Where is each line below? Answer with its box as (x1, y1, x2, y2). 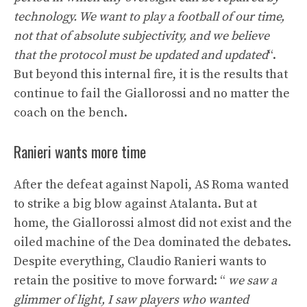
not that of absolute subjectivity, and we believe (14, 28, 269, 44)
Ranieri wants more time (14, 140, 146, 162)
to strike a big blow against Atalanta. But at (14, 196, 257, 212)
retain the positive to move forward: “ (14, 273, 228, 288)
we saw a (228, 273, 277, 288)
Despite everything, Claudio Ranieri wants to (14, 254, 267, 269)
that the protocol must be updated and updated (14, 47, 268, 63)
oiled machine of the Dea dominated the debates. (14, 234, 291, 250)
